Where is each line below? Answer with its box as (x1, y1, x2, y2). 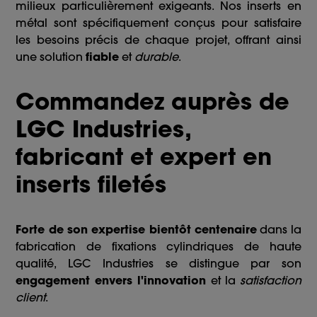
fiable (86, 50, 120, 64)
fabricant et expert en (16, 142, 272, 172)
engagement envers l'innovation (16, 273, 207, 288)
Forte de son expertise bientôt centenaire (16, 222, 257, 237)
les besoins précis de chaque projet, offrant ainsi (16, 33, 301, 47)
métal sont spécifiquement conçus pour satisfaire (16, 16, 301, 30)
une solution (16, 50, 86, 64)
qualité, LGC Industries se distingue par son (16, 256, 301, 271)
